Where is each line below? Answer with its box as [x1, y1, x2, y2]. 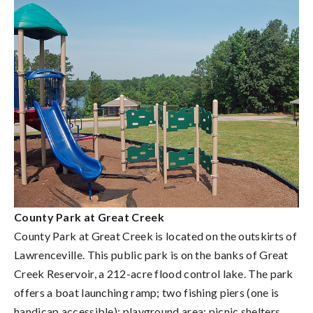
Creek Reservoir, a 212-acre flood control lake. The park [14, 266, 293, 280]
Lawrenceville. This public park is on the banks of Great [14, 247, 289, 261]
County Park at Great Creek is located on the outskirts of [14, 228, 298, 242]
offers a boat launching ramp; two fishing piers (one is [14, 285, 279, 299]
